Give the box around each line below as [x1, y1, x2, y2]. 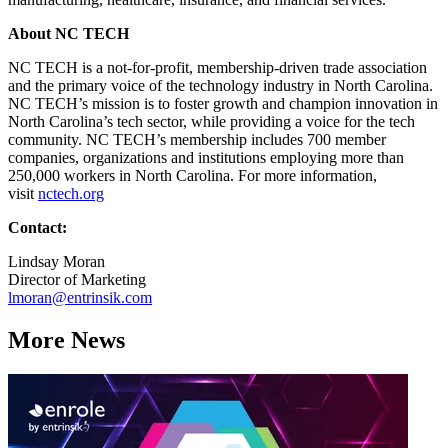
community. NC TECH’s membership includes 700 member [8, 131, 386, 149]
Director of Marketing [8, 271, 146, 289]
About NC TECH [8, 25, 129, 43]
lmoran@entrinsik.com [8, 289, 152, 307]
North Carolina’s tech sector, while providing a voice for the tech [8, 113, 415, 131]
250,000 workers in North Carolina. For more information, [8, 167, 377, 185]
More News [8, 327, 125, 354]
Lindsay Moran [8, 253, 105, 271]
